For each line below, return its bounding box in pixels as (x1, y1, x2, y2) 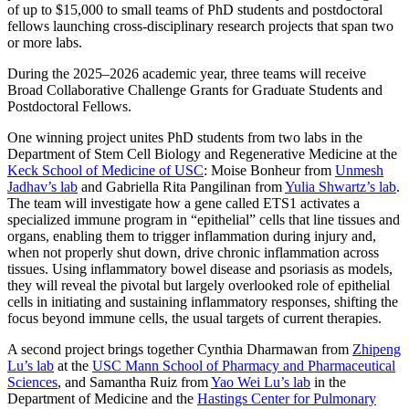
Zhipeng (352, 341, 401, 358)
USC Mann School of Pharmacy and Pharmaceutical (92, 358, 395, 374)
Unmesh (335, 163, 383, 179)
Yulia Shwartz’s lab (285, 179, 396, 195)
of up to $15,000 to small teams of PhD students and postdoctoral (7, 2, 383, 18)
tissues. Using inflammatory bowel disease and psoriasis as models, (7, 261, 393, 278)
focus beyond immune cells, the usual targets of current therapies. (7, 310, 382, 327)
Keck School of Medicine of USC (7, 163, 204, 179)
